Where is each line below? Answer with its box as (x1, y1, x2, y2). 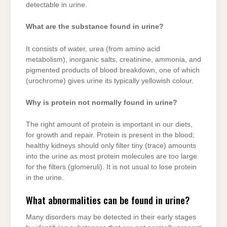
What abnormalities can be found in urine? (26, 192, 190, 207)
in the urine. (26, 174, 64, 182)
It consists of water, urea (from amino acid (26, 45, 160, 53)
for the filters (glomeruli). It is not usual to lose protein (26, 163, 197, 171)
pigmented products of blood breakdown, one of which (26, 66, 200, 74)
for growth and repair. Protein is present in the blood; (26, 131, 195, 139)
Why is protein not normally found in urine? (26, 99, 177, 107)
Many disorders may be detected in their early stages (26, 213, 196, 221)
